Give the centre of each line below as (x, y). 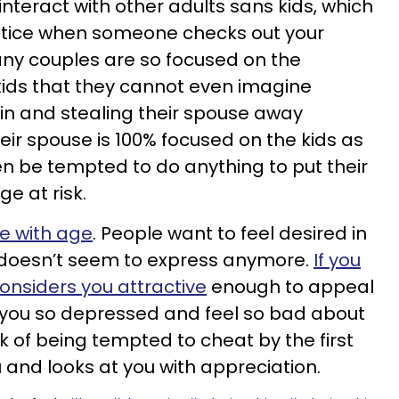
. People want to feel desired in (230, 233)
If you (337, 260)
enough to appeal (290, 287)
